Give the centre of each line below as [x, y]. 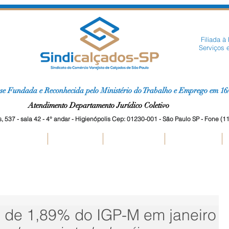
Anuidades [75, 139]
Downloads [193, 139]
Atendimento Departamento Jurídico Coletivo [100, 105]
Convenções [134, 139]
